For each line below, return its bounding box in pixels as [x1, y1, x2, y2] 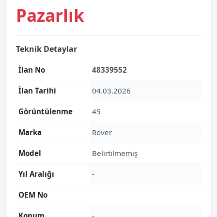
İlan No [18, 65, 45, 75]
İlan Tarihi [18, 86, 56, 95]
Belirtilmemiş [92, 148, 138, 158]
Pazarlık [16, 3, 84, 27]
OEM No [18, 190, 47, 200]
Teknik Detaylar [16, 44, 77, 54]
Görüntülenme [18, 107, 73, 116]
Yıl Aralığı [18, 169, 54, 179]
